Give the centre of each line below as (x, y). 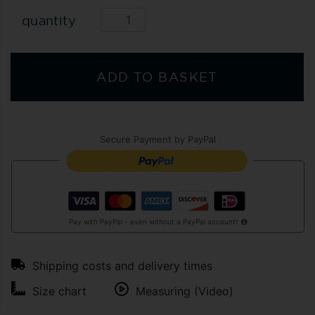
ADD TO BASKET (157, 77)
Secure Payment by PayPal (158, 139)
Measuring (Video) (185, 291)
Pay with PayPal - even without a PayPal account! (153, 221)
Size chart (59, 291)
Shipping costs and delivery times (122, 266)
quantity (49, 21)
